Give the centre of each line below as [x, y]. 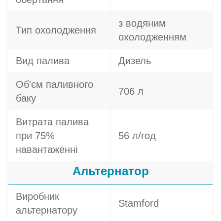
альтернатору [47, 210]
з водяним [142, 23]
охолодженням [152, 37]
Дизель [135, 61]
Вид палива [43, 61]
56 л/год [137, 136]
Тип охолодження [56, 30]
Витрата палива [52, 122]
